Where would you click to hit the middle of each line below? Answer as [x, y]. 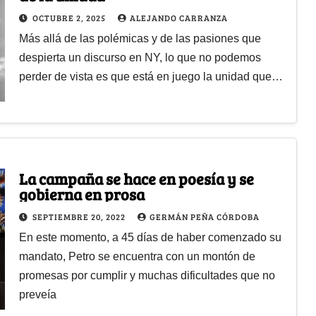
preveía [37, 294]
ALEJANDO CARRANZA [178, 17]
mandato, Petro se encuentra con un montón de [137, 256]
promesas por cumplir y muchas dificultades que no [147, 275]
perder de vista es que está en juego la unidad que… [151, 76]
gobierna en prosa [81, 194]
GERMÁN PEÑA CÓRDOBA [204, 216]
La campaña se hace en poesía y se [136, 178]
